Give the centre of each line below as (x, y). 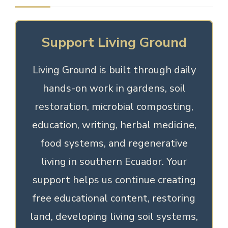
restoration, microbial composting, (114, 107)
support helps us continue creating (114, 180)
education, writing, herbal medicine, (114, 125)
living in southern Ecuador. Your (114, 162)
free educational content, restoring (114, 198)
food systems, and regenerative (114, 144)
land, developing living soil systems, (114, 217)
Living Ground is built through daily (114, 70)
